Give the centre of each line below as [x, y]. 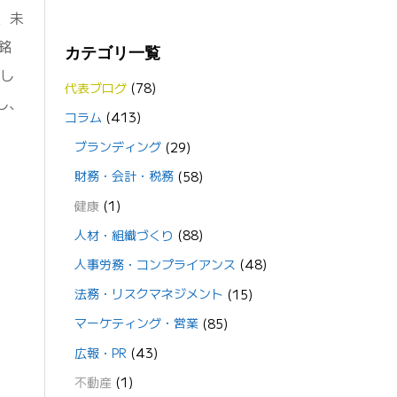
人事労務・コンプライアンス [155, 264]
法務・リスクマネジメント [148, 294]
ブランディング [117, 147]
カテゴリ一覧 [113, 53]
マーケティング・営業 [136, 323]
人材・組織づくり [124, 234]
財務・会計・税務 [124, 176]
